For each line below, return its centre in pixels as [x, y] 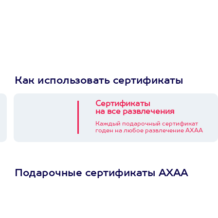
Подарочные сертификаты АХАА [101, 174]
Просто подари [162, 205]
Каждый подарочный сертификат [147, 124]
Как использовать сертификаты [99, 81]
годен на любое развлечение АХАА [149, 131]
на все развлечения [135, 112]
